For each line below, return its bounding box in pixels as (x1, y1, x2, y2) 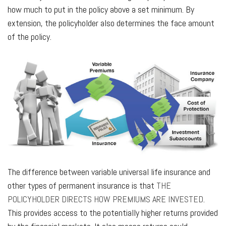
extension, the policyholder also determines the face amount (8, 17, 214, 29)
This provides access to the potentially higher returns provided (8, 206, 218, 218)
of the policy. (8, 30, 51, 42)
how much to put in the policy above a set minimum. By (8, 3, 194, 15)
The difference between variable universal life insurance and (8, 165, 210, 178)
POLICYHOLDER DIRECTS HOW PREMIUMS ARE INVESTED (8, 193, 203, 205)
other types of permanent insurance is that (8, 179, 156, 191)
